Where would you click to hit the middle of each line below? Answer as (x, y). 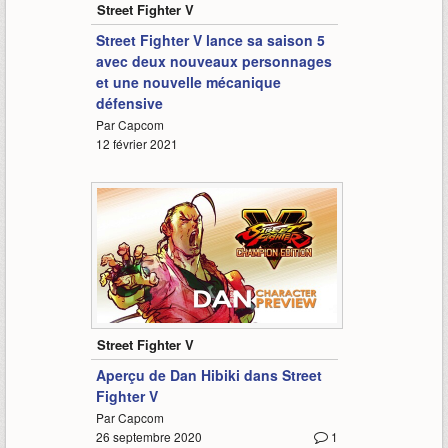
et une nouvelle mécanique (188, 82)
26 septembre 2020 (148, 437)
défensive (129, 103)
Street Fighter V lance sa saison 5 (210, 40)
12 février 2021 (136, 144)
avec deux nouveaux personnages (213, 61)
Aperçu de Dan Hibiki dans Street (208, 375)
